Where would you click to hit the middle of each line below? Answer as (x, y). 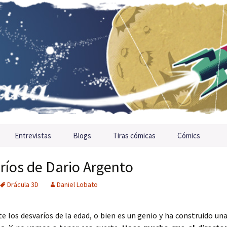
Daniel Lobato (77, 185)
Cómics (189, 136)
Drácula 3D (23, 185)
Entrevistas (33, 136)
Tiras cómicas (134, 136)
